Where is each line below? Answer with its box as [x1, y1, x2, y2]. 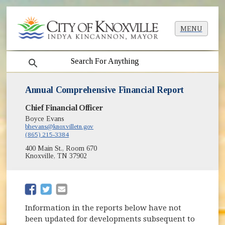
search [18, 53, 43, 62]
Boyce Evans [25, 115, 65, 123]
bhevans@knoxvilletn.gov [25, 123, 94, 131]
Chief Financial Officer [25, 103, 103, 113]
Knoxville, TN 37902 [25, 152, 87, 160]
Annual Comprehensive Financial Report [25, 85, 184, 95]
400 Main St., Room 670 [25, 145, 97, 153]
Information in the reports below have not [25, 203, 182, 212]
